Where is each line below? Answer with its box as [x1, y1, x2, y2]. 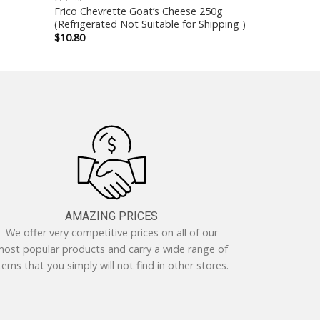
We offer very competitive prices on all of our [5, 226, 218, 240]
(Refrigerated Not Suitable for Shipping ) [54, 16, 246, 31]
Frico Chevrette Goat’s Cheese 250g [54, 4, 223, 18]
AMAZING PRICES [65, 209, 158, 223]
